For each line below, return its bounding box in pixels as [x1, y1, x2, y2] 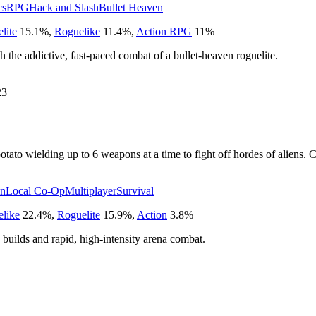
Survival [116, 184, 154, 197]
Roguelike [54, 25, 100, 37]
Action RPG [136, 25, 192, 37]
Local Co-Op [6, 184, 65, 197]
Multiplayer [65, 184, 116, 197]
